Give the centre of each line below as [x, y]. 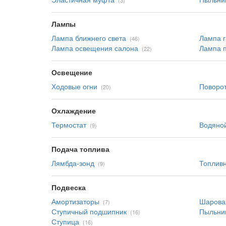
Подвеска [69, 187]
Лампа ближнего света [89, 38]
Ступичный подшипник [89, 211]
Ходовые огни [74, 86]
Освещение [72, 72]
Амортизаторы [75, 201]
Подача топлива [80, 149]
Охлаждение [74, 110]
